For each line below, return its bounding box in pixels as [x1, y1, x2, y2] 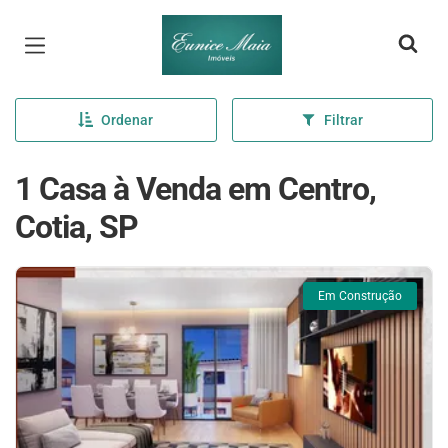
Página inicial [161, 18, 281, 42]
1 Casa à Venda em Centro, [15, 170, 376, 208]
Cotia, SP [15, 208, 138, 246]
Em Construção [318, 289, 402, 303]
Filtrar [324, 112, 364, 128]
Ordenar [101, 112, 154, 128]
